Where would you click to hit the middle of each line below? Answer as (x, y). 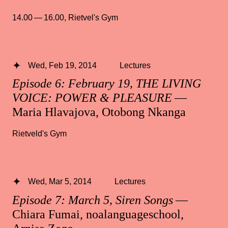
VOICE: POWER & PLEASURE (92, 98)
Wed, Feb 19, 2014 (62, 65)
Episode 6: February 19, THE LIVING (107, 84)
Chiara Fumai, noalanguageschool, (98, 214)
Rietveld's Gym (39, 134)
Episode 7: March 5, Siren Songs (93, 200)
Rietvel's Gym (93, 17)
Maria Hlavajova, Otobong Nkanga (99, 112)
